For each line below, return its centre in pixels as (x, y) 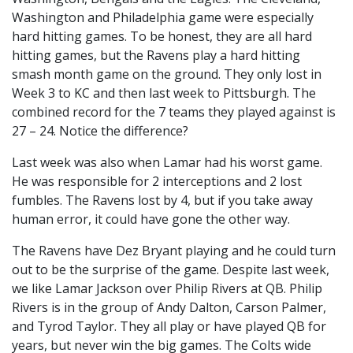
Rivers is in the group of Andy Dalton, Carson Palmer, (169, 307)
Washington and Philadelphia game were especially (163, 17)
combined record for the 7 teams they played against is (174, 111)
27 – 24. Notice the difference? (100, 130)
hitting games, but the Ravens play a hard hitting (156, 55)
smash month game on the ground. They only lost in (167, 74)
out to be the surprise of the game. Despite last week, (171, 269)
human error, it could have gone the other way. (151, 219)
